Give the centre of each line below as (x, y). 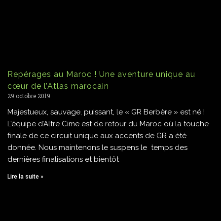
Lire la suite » (25, 176)
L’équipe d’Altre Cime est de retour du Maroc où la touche (108, 124)
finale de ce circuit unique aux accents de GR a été (97, 135)
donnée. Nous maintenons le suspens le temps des (97, 147)
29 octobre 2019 (29, 95)
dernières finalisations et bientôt (63, 159)
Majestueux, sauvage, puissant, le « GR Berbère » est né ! (106, 112)
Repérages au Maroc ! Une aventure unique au (101, 74)
